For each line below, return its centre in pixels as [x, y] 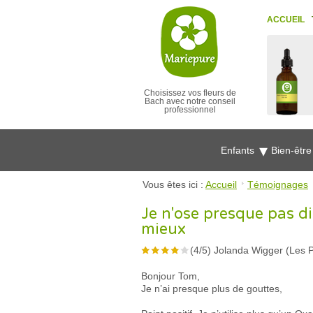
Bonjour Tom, [170, 276]
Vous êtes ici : [174, 184]
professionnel [190, 110]
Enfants [239, 150]
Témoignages [278, 184]
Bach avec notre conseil [190, 101]
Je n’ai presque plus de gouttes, [212, 289]
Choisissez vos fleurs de [190, 93]
